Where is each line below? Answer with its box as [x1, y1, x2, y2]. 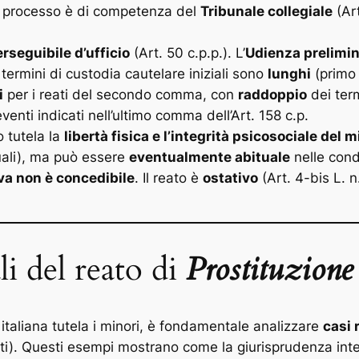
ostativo [203, 169, 258, 186]
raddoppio [238, 86, 307, 103]
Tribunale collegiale [200, 2, 333, 19]
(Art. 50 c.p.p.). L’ [130, 44, 245, 61]
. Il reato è [135, 169, 203, 186]
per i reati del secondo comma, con [3, 86, 238, 103]
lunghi [268, 65, 311, 82]
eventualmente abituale [129, 148, 290, 165]
